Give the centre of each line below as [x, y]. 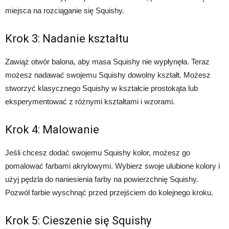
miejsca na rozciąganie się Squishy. [65, 10]
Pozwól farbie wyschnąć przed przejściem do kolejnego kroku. [109, 192]
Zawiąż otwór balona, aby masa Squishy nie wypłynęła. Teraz [107, 62]
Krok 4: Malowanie [52, 130]
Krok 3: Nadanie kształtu [67, 39]
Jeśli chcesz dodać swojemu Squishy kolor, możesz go [98, 153]
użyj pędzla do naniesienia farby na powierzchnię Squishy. [102, 179]
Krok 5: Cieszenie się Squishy [78, 221]
